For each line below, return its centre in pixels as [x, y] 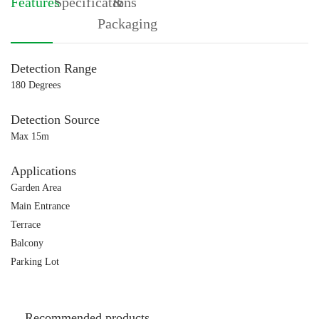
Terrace [26, 225]
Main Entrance [40, 206]
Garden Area [36, 188]
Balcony [27, 243]
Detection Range [54, 68]
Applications [43, 171]
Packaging [127, 23]
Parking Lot [35, 262]
